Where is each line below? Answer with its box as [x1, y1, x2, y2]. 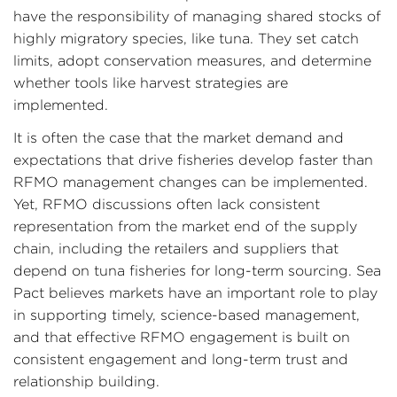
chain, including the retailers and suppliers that [13, 241, 339, 256]
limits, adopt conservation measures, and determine [13, 53, 371, 68]
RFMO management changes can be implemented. [13, 175, 368, 190]
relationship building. [13, 374, 160, 389]
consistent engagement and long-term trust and [13, 352, 348, 367]
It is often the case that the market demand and [13, 130, 344, 145]
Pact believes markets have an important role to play [13, 285, 378, 300]
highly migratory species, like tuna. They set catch [13, 31, 359, 46]
